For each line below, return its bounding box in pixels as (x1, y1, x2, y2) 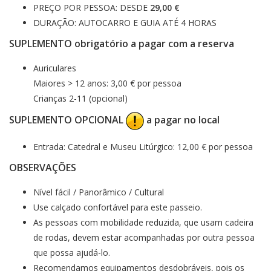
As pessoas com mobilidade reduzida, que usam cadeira (33, 216, 253, 228)
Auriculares (33, 62, 76, 74)
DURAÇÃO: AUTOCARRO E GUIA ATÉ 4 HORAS (33, 16, 217, 28)
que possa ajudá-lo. (33, 246, 110, 258)
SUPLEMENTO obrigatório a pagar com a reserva (9, 36, 234, 50)
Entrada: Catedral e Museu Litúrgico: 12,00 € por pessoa (33, 140, 253, 152)
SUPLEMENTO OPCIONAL (9, 113, 126, 127)
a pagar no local (144, 113, 220, 127)
